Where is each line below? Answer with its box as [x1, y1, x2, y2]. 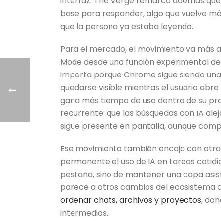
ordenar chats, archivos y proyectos [60, 194, 201, 206]
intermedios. [60, 207, 108, 219]
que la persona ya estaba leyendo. [60, 21, 193, 32]
